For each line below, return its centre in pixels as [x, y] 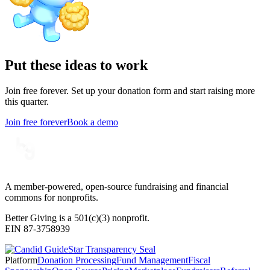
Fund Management [152, 260]
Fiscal [199, 260]
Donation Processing [77, 260]
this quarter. [27, 102]
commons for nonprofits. [52, 198]
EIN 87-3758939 [37, 229]
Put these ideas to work [76, 65]
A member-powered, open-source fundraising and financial [117, 187]
